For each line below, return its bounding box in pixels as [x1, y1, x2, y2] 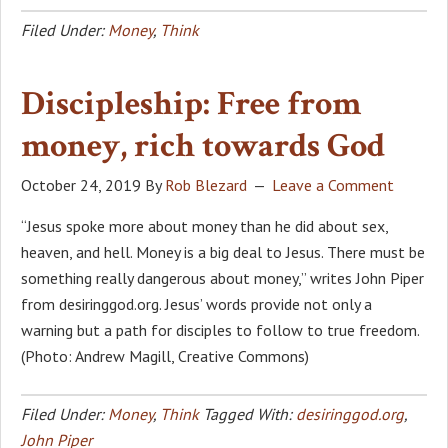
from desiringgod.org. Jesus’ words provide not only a [21, 293, 372, 314]
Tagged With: [203, 403, 296, 424]
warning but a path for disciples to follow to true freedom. [21, 319, 419, 340]
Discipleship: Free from [21, 81, 361, 126]
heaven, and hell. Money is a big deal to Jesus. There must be [21, 241, 425, 262]
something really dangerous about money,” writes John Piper [21, 267, 424, 288]
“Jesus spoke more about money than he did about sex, [21, 215, 388, 236]
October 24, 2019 [21, 174, 141, 195]
